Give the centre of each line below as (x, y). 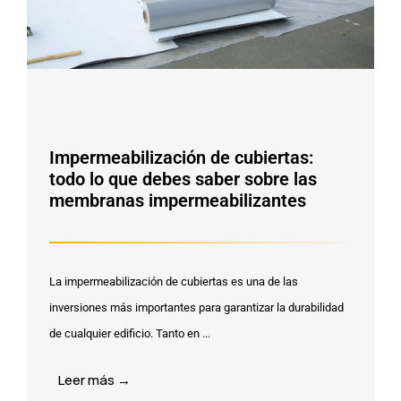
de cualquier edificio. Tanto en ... (130, 333)
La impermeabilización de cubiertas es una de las (174, 281)
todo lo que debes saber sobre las (183, 179)
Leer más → (94, 380)
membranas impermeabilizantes (178, 200)
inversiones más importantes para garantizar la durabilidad (196, 307)
